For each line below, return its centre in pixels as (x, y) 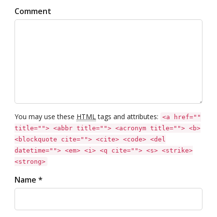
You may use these (46, 116)
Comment (33, 11)
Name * (29, 180)
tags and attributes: (128, 116)
